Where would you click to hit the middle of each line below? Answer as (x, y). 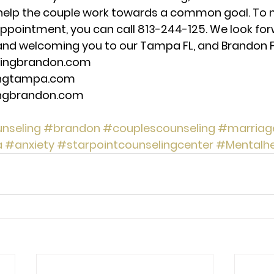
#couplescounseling (159, 128)
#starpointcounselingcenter (135, 145)
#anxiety (30, 145)
